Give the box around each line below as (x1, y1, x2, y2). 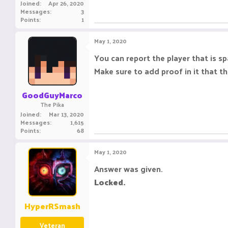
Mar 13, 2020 (49, 108, 84, 120)
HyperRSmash (24, 198, 80, 213)
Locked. (94, 175, 126, 189)
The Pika (40, 99, 64, 109)
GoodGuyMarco (22, 88, 82, 102)
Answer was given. (94, 161, 163, 176)
